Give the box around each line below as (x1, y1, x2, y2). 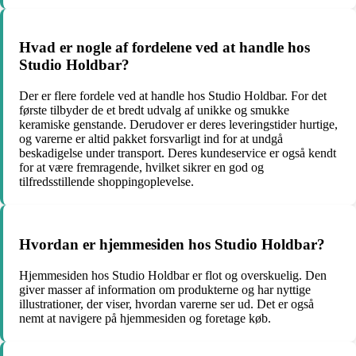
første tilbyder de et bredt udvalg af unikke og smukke (19, 103, 289, 118)
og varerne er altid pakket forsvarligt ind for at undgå (19, 132, 283, 146)
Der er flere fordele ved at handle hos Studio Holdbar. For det (19, 89, 327, 103)
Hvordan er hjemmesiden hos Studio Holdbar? (19, 235, 325, 253)
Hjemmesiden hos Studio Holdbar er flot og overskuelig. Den (19, 268, 327, 282)
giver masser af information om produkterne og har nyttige (19, 282, 311, 296)
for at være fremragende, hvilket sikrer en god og (19, 161, 264, 175)
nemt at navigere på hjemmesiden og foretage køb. (19, 311, 271, 325)
